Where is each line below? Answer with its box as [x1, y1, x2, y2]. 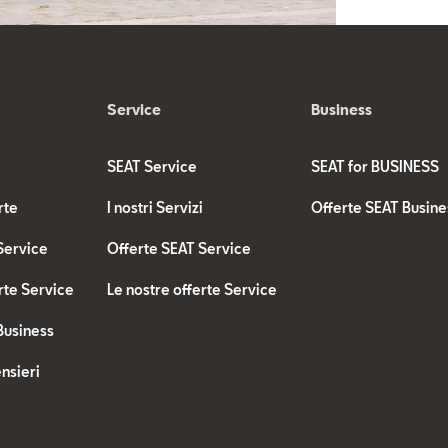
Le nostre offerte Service [107, 281, 278, 298]
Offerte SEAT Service [107, 240, 252, 257]
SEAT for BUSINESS [310, 158, 439, 175]
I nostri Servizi [107, 199, 204, 216]
